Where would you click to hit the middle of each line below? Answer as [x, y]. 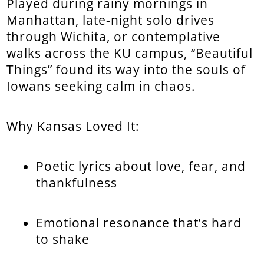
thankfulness [77, 182]
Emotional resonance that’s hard [139, 222]
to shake [63, 239]
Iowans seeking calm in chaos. [101, 86]
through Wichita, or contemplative [114, 36]
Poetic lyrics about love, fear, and [141, 166]
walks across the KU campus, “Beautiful [130, 53]
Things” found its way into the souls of [126, 69]
